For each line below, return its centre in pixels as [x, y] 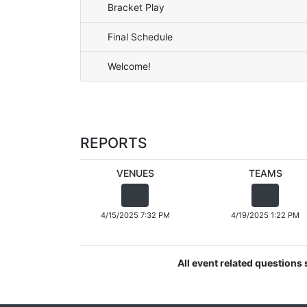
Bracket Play [136, 7]
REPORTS [114, 143]
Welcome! [129, 66]
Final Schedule [140, 37]
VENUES [135, 173]
